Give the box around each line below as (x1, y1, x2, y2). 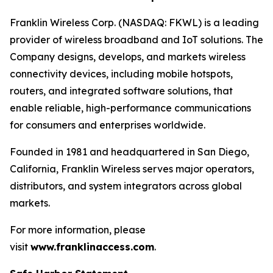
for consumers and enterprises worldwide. (10, 119, 205, 131)
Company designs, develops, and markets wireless (10, 51, 246, 63)
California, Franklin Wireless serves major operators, (10, 163, 254, 175)
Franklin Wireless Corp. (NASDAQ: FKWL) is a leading (10, 16, 259, 29)
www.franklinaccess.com (30, 241, 154, 253)
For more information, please (10, 224, 146, 236)
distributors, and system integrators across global (10, 180, 242, 192)
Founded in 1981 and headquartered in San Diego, (10, 146, 249, 158)
